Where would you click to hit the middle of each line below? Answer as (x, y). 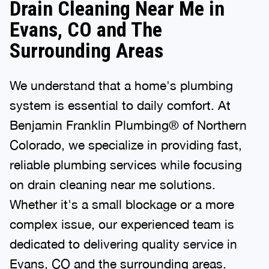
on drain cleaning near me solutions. (113, 184)
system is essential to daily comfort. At (120, 105)
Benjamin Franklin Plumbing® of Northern (128, 125)
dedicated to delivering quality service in (123, 243)
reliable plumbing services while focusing (126, 164)
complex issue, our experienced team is (122, 224)
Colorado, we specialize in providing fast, (126, 144)
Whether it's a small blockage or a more (122, 204)
